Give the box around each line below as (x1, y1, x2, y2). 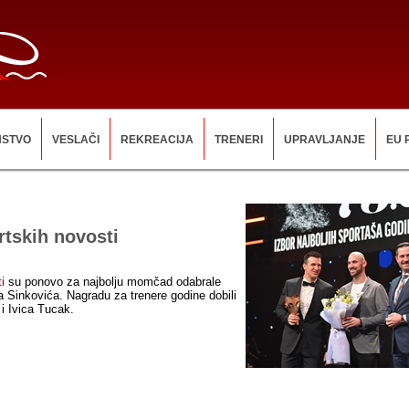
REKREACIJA (121, 133, 194, 146)
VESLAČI (52, 133, 100, 146)
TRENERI (215, 133, 263, 146)
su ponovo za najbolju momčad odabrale (5, 275, 221, 288)
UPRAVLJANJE (284, 133, 365, 146)
